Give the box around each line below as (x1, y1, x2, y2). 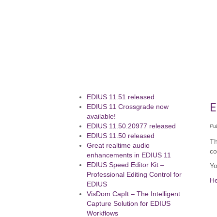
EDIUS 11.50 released (87, 132, 155, 139)
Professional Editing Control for (87, 171, 182, 178)
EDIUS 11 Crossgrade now (87, 103, 169, 110)
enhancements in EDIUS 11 (87, 152, 171, 159)
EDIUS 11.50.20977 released (87, 123, 176, 130)
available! (87, 113, 116, 120)
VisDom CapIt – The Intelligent (87, 190, 181, 198)
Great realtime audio (87, 142, 150, 149)
